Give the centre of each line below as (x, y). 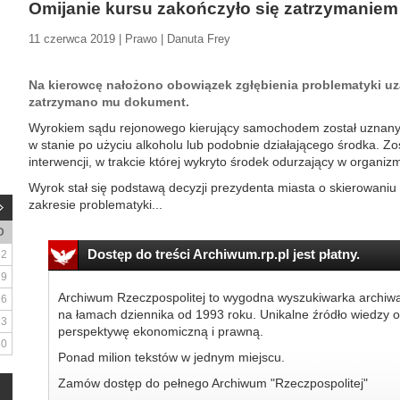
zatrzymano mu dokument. (109, 102)
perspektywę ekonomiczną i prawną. (160, 331)
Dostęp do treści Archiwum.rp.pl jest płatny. (223, 254)
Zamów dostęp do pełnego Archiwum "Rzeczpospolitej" (212, 383)
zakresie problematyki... (96, 204)
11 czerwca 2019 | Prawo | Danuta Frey (129, 39)
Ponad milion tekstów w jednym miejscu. (171, 357)
